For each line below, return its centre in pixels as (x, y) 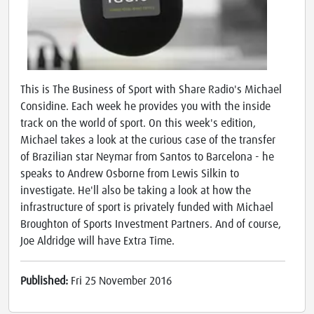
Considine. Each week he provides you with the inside (145, 107)
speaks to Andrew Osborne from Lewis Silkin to (130, 174)
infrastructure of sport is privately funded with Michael (147, 208)
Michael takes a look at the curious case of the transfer (148, 141)
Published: (46, 281)
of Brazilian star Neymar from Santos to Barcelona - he (147, 157)
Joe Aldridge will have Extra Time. (97, 241)
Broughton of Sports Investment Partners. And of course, (151, 225)
